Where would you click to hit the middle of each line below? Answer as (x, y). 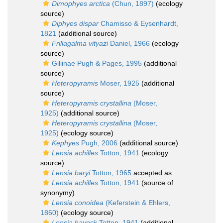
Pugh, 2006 (98, 143)
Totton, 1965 (111, 173)
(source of (156, 183)
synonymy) (57, 193)
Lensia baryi (71, 173)
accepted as (152, 173)
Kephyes (65, 143)
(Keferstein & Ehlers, (137, 203)
